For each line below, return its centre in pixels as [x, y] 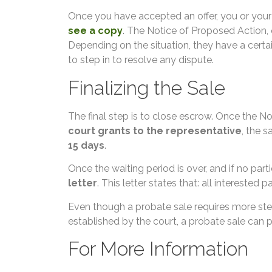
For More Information [158, 248]
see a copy [95, 31]
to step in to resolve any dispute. [141, 60]
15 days [86, 145]
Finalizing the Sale [147, 87]
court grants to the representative [155, 131]
